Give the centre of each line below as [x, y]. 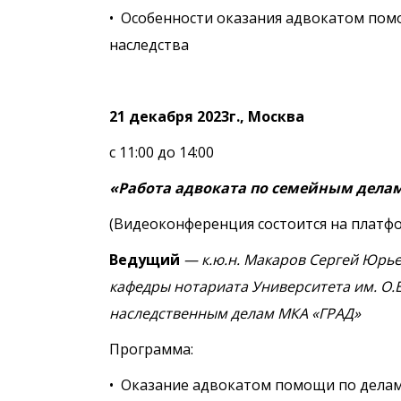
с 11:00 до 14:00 [162, 152]
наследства [149, 45]
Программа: [151, 349]
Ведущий [146, 260]
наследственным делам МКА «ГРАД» [235, 313]
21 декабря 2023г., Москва [207, 116]
